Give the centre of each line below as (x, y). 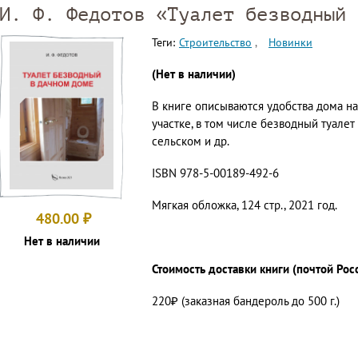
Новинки (290, 43)
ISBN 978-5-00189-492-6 (215, 173)
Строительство (215, 43)
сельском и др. (191, 141)
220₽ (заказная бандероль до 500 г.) (246, 301)
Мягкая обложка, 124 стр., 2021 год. (245, 205)
